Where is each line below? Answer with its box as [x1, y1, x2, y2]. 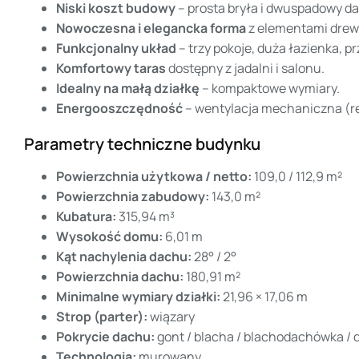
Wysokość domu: [56, 228, 163, 246]
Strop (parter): [56, 308, 147, 326]
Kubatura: [56, 208, 116, 226]
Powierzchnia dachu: [56, 268, 184, 286]
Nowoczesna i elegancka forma [56, 19, 246, 38]
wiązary [147, 308, 195, 326]
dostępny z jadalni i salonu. [166, 59, 325, 78]
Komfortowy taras [56, 59, 166, 78]
